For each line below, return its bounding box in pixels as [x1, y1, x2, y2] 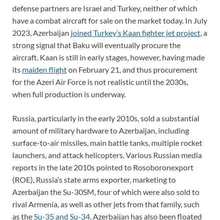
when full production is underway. [12, 89, 127, 99]
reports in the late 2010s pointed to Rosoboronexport [12, 162, 193, 172]
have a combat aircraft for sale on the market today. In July [12, 15, 207, 25]
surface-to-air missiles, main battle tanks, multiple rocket [12, 137, 202, 147]
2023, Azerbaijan [12, 27, 71, 37]
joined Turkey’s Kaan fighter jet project [71, 27, 200, 37]
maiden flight [22, 64, 67, 74]
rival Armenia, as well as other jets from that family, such [12, 199, 199, 209]
